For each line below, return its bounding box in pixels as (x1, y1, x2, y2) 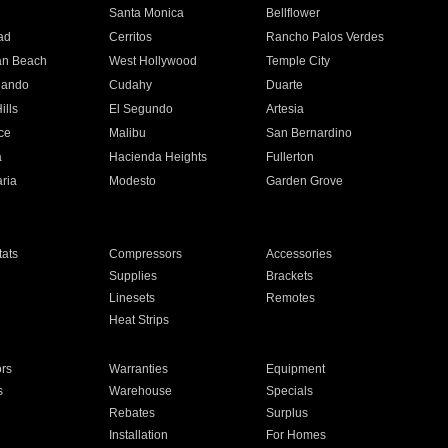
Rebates (108, 406, 155, 420)
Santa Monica (108, 6, 184, 20)
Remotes (266, 291, 316, 305)
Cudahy (108, 78, 152, 92)
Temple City (266, 54, 331, 68)
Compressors (108, 247, 182, 261)
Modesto (108, 174, 156, 188)
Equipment (266, 362, 326, 376)
